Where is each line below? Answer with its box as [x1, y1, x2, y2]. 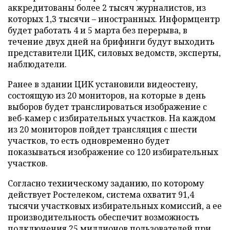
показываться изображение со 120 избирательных [8, 146, 218, 158]
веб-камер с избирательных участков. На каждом [8, 112, 216, 124]
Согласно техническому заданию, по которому [8, 178, 204, 189]
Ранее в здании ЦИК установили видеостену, [8, 79, 198, 90]
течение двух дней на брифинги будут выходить [8, 36, 215, 47]
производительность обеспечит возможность [8, 212, 199, 223]
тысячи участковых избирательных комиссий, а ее [8, 200, 222, 212]
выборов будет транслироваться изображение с [8, 101, 207, 112]
